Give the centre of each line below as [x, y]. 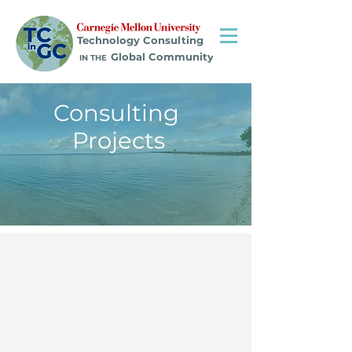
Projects [109, 140]
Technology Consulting [140, 40]
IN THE [92, 58]
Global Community [162, 57]
